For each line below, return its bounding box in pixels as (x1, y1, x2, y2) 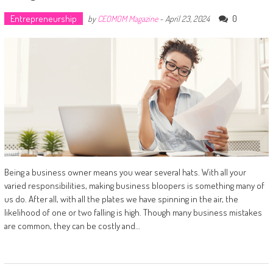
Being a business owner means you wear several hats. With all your (4, 166, 246, 179)
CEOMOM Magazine (97, 13, 158, 24)
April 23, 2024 (165, 13, 210, 24)
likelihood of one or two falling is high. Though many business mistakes (4, 207, 262, 219)
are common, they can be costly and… (4, 220, 140, 232)
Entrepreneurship (10, 12, 77, 24)
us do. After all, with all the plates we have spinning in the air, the (4, 193, 238, 205)
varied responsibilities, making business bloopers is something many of (4, 180, 264, 192)
